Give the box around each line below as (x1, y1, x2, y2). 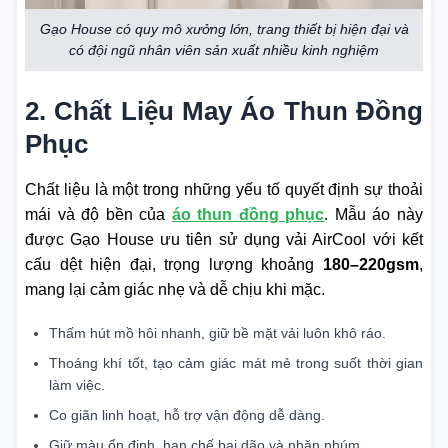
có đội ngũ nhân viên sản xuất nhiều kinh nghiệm (69, 42, 379, 59)
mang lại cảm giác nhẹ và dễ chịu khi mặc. (25, 281, 325, 299)
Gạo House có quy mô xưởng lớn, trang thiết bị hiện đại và (39, 21, 409, 38)
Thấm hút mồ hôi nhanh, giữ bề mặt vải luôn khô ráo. (49, 324, 386, 341)
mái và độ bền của (25, 206, 172, 224)
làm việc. (49, 376, 105, 393)
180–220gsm (323, 256, 419, 274)
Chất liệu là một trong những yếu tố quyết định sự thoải (25, 181, 423, 199)
